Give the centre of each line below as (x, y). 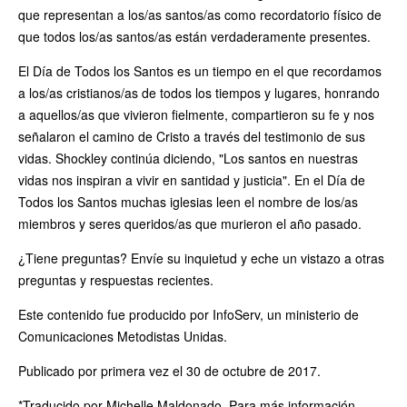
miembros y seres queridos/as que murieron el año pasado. (190, 223)
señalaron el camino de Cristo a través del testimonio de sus (192, 136)
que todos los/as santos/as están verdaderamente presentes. (194, 36)
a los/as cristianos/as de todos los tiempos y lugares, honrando (199, 92)
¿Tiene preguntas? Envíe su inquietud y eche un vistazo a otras (201, 258)
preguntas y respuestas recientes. (116, 279)
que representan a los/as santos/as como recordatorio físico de (200, 14)
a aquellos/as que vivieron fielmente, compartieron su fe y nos (196, 114)
